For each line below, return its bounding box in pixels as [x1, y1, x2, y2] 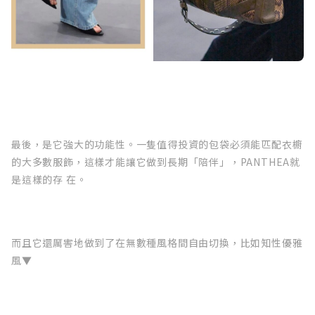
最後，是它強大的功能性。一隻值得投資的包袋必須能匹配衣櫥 [11, 136, 303, 151]
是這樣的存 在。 [11, 172, 87, 186]
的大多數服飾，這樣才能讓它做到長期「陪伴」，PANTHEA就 [11, 154, 300, 169]
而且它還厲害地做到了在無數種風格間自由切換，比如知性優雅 [11, 235, 303, 250]
